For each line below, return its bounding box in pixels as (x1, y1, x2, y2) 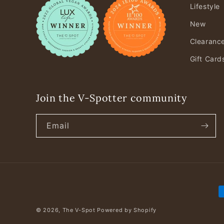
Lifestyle (189, 2, 220, 10)
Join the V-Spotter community (36, 91, 187, 104)
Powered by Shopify (97, 206, 156, 213)
